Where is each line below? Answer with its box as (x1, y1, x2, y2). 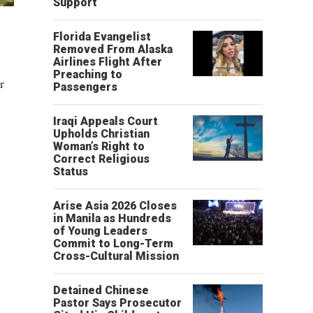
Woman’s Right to (53, 140, 145, 153)
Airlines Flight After (53, 55, 162, 68)
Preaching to (53, 68, 122, 81)
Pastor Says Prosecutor (53, 296, 182, 310)
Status (53, 165, 88, 178)
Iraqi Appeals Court (53, 115, 158, 128)
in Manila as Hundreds (53, 212, 171, 225)
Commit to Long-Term (53, 237, 173, 250)
